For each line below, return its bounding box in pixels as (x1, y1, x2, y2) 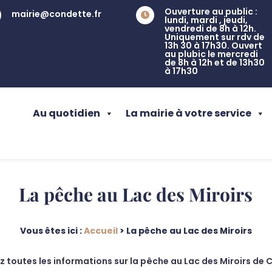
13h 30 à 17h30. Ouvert (165, 39, 262, 52)
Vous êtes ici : (19, 224, 84, 237)
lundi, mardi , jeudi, (165, 14, 248, 26)
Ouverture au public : (165, 5, 257, 18)
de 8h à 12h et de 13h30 (165, 56, 265, 69)
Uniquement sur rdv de (165, 31, 265, 43)
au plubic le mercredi (165, 48, 258, 60)
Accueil (83, 224, 118, 237)
